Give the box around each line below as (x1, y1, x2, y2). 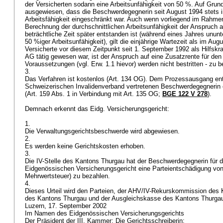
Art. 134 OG (109, 75, 143, 83)
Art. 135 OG (123, 90, 158, 98)
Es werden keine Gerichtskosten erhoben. (25, 142, 147, 150)
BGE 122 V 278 (162, 90, 208, 98)
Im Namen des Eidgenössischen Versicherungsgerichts (25, 210, 186, 217)
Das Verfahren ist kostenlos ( (25, 75, 109, 83)
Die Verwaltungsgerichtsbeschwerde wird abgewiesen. (25, 127, 182, 135)
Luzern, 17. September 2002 (25, 202, 109, 210)
